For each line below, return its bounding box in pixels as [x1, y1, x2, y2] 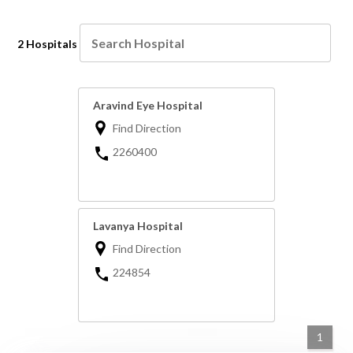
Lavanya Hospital [93, 219, 183, 233]
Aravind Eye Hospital [93, 98, 203, 113]
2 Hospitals [17, 37, 78, 51]
